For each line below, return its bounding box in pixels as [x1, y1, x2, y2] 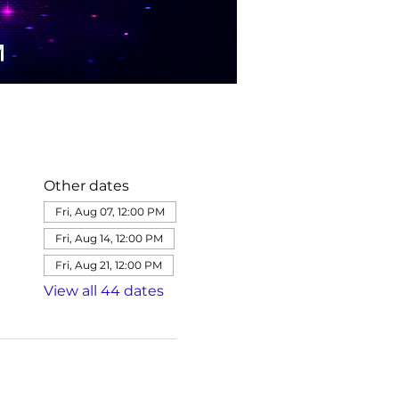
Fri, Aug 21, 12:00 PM [54, 258, 162, 272]
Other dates [43, 177, 129, 194]
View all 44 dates [43, 282, 164, 299]
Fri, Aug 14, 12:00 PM [54, 232, 163, 245]
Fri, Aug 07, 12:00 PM [54, 205, 165, 218]
